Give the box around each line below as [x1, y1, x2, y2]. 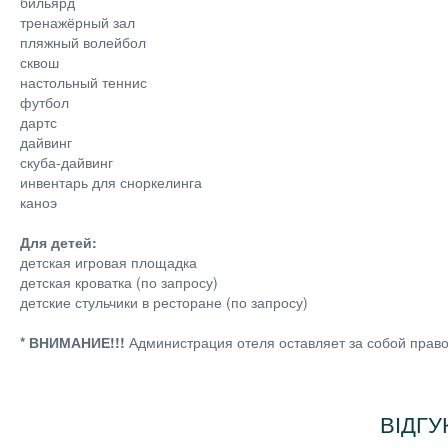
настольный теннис [20, 72, 147, 92]
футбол [20, 92, 69, 112]
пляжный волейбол [20, 32, 146, 52]
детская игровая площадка [20, 252, 197, 272]
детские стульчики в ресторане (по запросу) [20, 292, 308, 312]
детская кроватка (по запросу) [20, 272, 218, 292]
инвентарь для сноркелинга [20, 172, 202, 192]
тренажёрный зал [20, 12, 135, 32]
